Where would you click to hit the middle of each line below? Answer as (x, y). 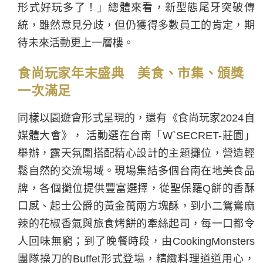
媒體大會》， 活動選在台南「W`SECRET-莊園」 (136, 135)
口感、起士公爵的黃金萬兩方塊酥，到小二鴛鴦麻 (136, 206)
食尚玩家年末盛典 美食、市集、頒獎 (131, 73)
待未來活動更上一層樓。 (76, 43)
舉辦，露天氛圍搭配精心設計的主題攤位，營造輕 (136, 153)
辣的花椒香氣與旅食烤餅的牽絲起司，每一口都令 (136, 223)
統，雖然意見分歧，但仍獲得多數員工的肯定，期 (136, 25)
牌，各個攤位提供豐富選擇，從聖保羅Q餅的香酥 (136, 188)
